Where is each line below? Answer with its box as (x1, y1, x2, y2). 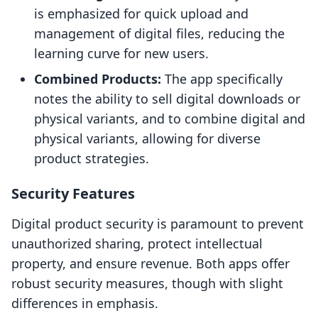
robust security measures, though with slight (11, 275, 283, 292)
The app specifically (161, 70, 283, 88)
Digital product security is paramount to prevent (11, 215, 304, 233)
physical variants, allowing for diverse (34, 130, 261, 148)
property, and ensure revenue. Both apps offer (11, 255, 290, 273)
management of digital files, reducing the (34, 25, 285, 43)
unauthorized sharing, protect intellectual (11, 235, 263, 253)
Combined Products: (34, 70, 161, 88)
